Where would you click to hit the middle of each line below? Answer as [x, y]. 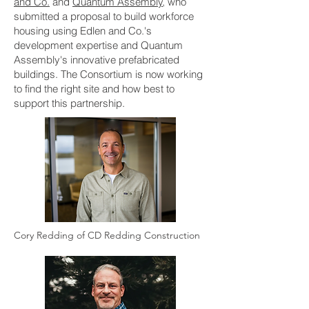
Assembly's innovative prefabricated [97, 60]
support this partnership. [72, 103]
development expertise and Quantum [98, 45]
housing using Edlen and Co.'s [83, 31]
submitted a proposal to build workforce [104, 16]
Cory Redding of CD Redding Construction [107, 235]
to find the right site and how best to [94, 89]
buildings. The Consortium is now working [108, 74]
